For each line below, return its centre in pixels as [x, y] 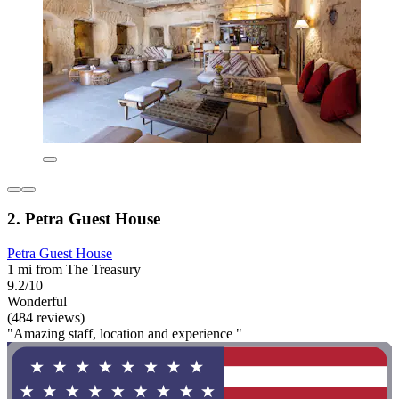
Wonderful [37, 302]
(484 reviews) [46, 318]
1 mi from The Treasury [74, 270]
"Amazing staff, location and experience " [125, 334]
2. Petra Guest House [84, 219]
